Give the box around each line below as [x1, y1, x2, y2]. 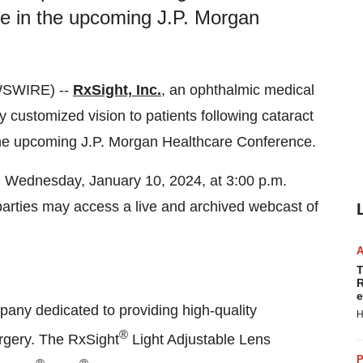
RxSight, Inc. [73, 82, 161, 98]
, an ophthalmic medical [161, 82, 314, 98]
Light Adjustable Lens [128, 331, 271, 348]
